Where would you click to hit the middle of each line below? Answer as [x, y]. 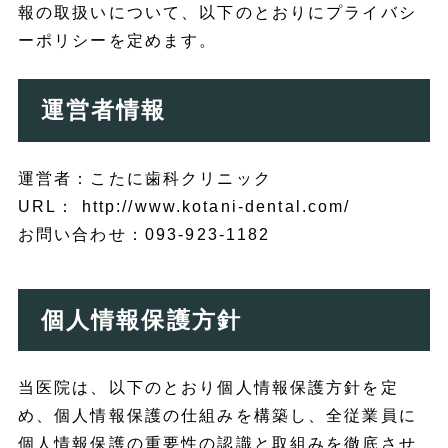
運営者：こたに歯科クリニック [144, 178]
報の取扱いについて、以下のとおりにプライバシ [217, 13]
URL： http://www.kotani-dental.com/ [184, 206]
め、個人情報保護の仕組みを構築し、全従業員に [217, 416]
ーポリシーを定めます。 [117, 41]
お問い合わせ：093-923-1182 [144, 234]
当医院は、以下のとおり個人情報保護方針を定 [208, 388]
